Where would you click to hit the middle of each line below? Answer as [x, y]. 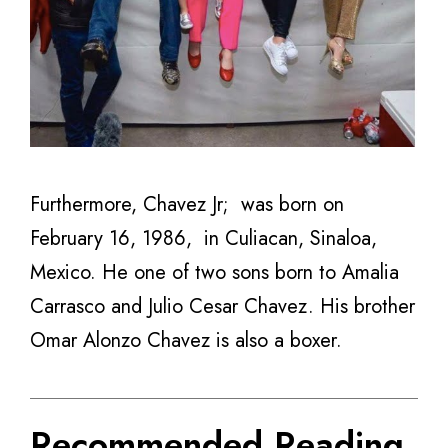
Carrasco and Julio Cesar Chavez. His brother [222, 306]
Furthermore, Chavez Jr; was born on [187, 204]
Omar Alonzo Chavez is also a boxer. [186, 340]
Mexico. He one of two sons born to [186, 272]
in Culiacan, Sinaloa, [290, 238]
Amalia [370, 272]
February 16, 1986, [111, 238]
